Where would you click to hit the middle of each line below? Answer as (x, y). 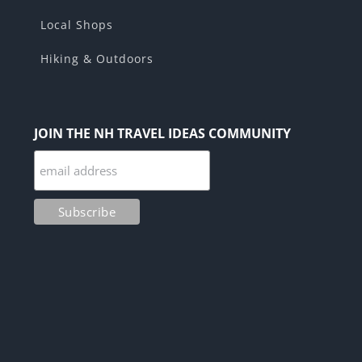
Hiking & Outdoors (97, 59)
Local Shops (77, 25)
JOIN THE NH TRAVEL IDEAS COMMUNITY (162, 134)
